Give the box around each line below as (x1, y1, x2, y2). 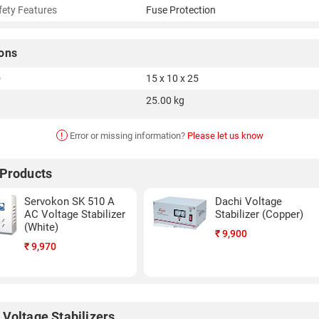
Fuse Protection (146, 4, 216, 16)
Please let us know (187, 130, 263, 141)
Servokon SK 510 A (24, 195, 115, 208)
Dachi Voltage (215, 195, 283, 208)
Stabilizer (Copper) (215, 208, 304, 221)
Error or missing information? (67, 130, 187, 141)
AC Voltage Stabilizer (24, 208, 125, 221)
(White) (24, 221, 58, 234)
